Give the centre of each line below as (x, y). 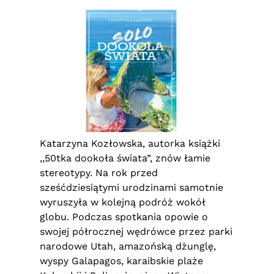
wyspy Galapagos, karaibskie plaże (121, 261)
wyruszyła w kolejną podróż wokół (123, 202)
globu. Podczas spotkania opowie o (124, 217)
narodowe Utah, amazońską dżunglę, (128, 246)
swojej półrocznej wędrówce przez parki (136, 231)
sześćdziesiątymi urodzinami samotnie (131, 187)
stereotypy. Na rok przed (99, 173)
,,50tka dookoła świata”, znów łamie (125, 158)
